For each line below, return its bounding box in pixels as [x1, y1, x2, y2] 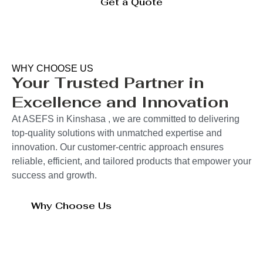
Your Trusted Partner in [12, 73, 204, 93]
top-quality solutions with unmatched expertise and [12, 128, 222, 139]
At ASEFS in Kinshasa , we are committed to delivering [12, 114, 240, 124]
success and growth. [12, 170, 97, 181]
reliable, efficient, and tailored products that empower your [12, 156, 251, 167]
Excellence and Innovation [12, 92, 228, 113]
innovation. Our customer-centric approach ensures [12, 142, 224, 153]
